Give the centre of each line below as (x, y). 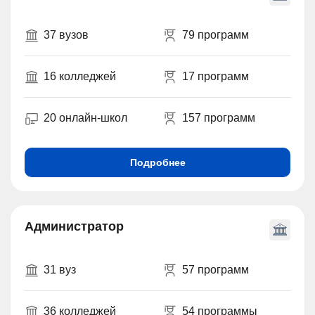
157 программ (218, 118)
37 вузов (66, 35)
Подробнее (157, 163)
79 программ (215, 35)
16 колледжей (80, 77)
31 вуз (60, 270)
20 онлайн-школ (85, 118)
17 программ (215, 77)
